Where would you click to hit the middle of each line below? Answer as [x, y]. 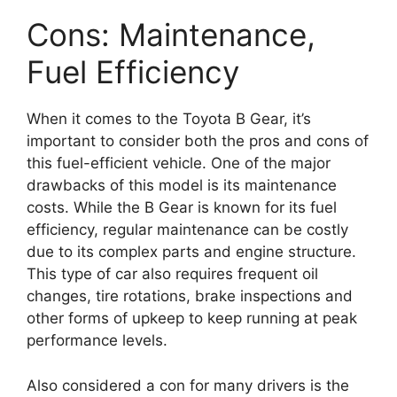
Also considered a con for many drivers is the [188, 385]
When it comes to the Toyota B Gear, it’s [169, 119]
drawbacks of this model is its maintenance [182, 185]
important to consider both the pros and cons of [198, 141]
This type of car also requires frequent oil [172, 274]
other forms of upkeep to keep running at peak [192, 318]
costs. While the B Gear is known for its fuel [182, 207]
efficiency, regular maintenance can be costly [187, 230]
